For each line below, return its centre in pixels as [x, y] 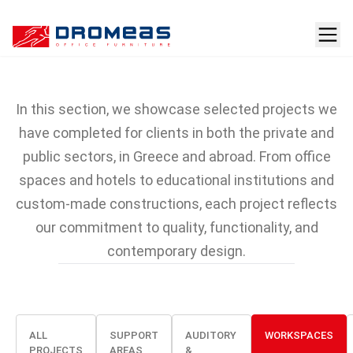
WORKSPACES [299, 335]
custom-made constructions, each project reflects [176, 204]
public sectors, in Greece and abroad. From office [176, 156]
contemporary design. [176, 251]
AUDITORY [211, 335]
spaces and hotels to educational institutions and [176, 180]
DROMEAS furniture [176, 67]
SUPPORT [134, 335]
